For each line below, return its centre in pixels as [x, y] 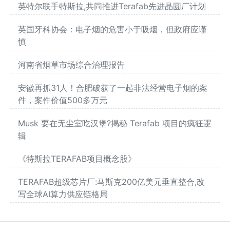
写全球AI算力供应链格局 [63, 194]
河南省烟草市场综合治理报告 [71, 65]
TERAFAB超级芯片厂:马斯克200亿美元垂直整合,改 [111, 182]
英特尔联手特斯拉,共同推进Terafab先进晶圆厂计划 [112, 6]
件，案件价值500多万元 [63, 100]
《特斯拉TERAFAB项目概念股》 [77, 159]
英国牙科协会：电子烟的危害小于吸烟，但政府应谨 [112, 30]
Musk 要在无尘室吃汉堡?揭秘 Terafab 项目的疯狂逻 [115, 123]
